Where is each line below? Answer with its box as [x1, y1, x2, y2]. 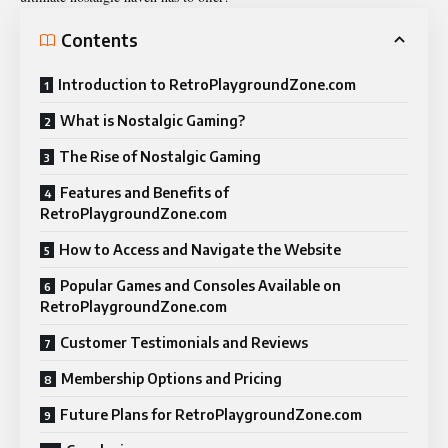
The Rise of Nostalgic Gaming [59, 148, 261, 166]
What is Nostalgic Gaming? [60, 112, 245, 130]
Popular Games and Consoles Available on [60, 277, 341, 295]
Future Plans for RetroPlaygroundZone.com [60, 406, 362, 424]
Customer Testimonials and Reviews [60, 334, 308, 352]
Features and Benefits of [60, 184, 229, 202]
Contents [61, 28, 138, 51]
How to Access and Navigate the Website [59, 241, 341, 259]
